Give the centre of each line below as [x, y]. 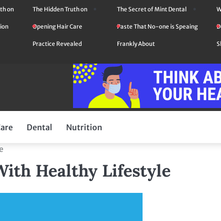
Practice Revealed [57, 44]
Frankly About [136, 44]
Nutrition [84, 127]
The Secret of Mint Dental [151, 9]
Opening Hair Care [57, 27]
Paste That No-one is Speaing [157, 27]
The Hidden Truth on [60, 9]
